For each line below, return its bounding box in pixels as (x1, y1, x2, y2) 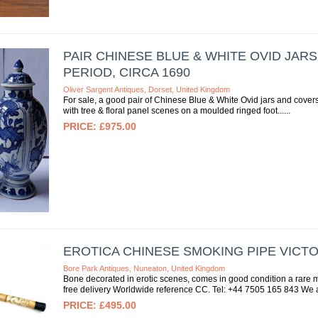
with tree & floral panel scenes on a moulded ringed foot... (62, 105, 284, 116)
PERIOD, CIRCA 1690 (62, 65, 190, 79)
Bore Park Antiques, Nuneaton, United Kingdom (62, 264, 225, 273)
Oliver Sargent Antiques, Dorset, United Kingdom (62, 84, 230, 94)
